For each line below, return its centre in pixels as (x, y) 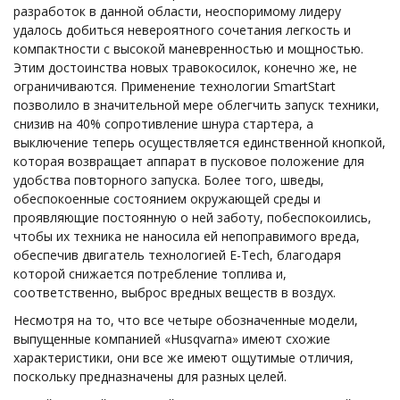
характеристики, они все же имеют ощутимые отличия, (183, 357)
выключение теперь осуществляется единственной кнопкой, (200, 142)
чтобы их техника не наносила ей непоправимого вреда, (187, 236)
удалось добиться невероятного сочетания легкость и (182, 29)
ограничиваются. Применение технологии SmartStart (175, 86)
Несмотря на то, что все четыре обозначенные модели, (186, 320)
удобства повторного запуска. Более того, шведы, (169, 179)
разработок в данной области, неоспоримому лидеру (177, 11)
